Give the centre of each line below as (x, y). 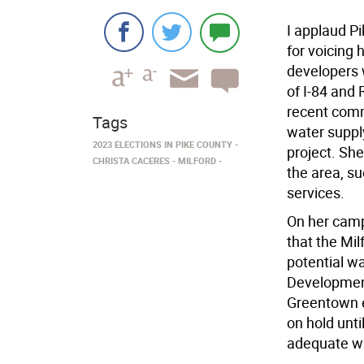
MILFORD (197, 160)
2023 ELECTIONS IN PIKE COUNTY (162, 144)
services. (315, 193)
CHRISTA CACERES (131, 160)
